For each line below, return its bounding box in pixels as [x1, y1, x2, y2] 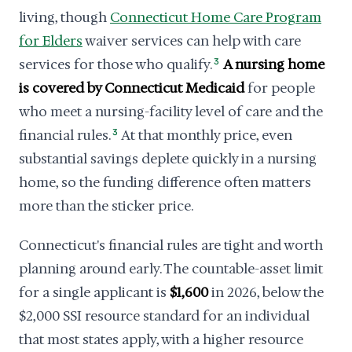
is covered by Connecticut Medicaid [19, 79, 244, 97]
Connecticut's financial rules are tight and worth [19, 236, 323, 254]
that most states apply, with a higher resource [19, 331, 303, 348]
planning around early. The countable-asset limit [19, 260, 323, 277]
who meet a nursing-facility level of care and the [19, 103, 323, 120]
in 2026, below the [208, 284, 324, 301]
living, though [19, 9, 110, 26]
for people [244, 79, 315, 97]
